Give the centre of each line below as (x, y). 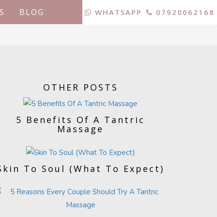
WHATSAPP (117, 12)
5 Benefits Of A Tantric (80, 119)
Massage (80, 129)
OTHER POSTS (80, 87)
